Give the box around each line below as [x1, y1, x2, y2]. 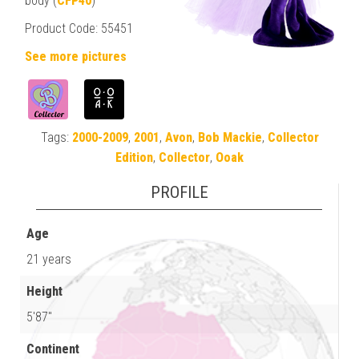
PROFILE [150, 182, 208, 202]
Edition [115, 149, 153, 165]
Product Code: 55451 [25, 20, 133, 36]
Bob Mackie [197, 129, 262, 145]
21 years [26, 251, 71, 267]
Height [26, 283, 63, 299]
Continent [26, 341, 79, 357]
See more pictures [25, 48, 127, 64]
